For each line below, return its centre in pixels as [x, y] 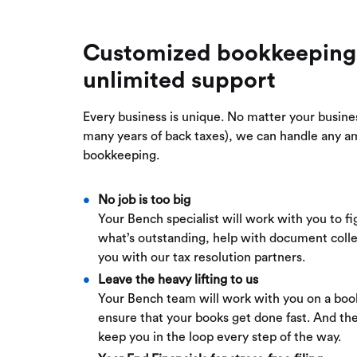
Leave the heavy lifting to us [178, 280]
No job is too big [145, 200]
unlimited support [179, 81]
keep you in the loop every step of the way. [220, 337]
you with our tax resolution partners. [202, 258]
